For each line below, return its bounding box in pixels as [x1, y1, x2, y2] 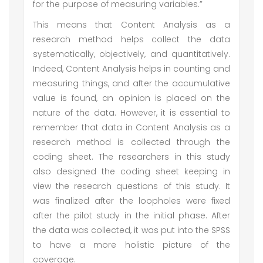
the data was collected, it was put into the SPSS [33, 224, 230, 236]
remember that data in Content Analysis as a [33, 122, 230, 133]
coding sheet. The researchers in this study [33, 151, 230, 163]
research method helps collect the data [33, 33, 230, 45]
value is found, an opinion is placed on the [33, 92, 230, 104]
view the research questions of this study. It [33, 180, 230, 192]
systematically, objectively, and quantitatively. [33, 48, 230, 60]
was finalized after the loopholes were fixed [33, 195, 230, 207]
